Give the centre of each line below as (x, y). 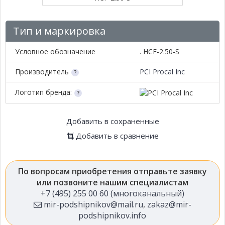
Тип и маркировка (59, 31)
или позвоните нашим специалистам (112, 183)
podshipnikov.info (113, 216)
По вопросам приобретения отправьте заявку (112, 172)
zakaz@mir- (169, 205)
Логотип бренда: (43, 92)
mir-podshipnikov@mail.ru (92, 205)
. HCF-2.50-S (159, 52)
